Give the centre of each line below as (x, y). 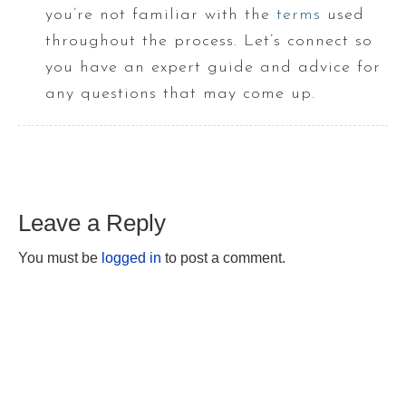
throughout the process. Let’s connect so (209, 41)
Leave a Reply (92, 222)
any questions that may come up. (180, 93)
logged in (131, 257)
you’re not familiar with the (161, 14)
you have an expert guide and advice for (213, 67)
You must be (60, 257)
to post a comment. (223, 257)
